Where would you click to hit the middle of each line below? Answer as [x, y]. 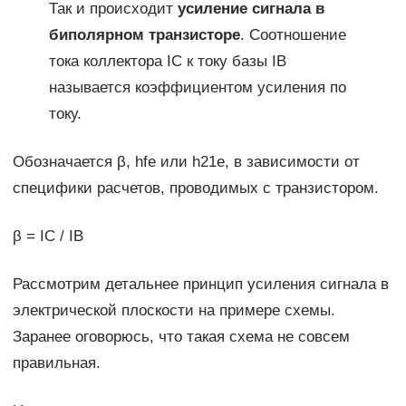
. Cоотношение [293, 35]
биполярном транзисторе [144, 35]
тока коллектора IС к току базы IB [167, 62]
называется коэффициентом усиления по [197, 88]
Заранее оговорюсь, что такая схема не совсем [181, 337]
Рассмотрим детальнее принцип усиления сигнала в [200, 285]
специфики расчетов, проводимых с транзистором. [195, 188]
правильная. [56, 363]
